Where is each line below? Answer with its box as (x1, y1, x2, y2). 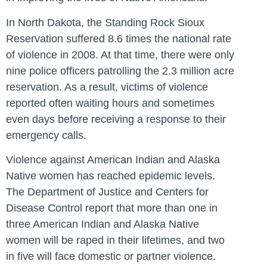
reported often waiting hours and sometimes (6, 97, 215, 109)
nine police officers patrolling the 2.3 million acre (6, 64, 234, 77)
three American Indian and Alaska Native (6, 218, 199, 231)
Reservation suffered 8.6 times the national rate (6, 32, 231, 45)
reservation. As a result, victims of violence (6, 80, 208, 93)
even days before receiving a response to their (6, 113, 226, 125)
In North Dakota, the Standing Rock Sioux (6, 16, 204, 29)
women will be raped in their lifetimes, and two (6, 234, 225, 247)
